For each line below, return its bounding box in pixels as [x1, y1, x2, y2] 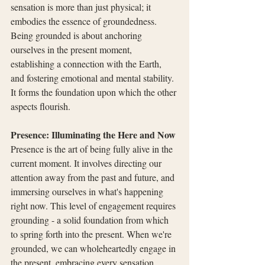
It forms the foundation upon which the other [11, 85, 179, 98]
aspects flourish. [11, 99, 70, 112]
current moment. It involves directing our [11, 156, 164, 169]
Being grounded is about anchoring [11, 28, 144, 41]
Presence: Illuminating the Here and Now [11, 127, 176, 141]
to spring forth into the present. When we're [11, 227, 174, 240]
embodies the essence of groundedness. [11, 14, 159, 27]
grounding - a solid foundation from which [11, 213, 171, 226]
